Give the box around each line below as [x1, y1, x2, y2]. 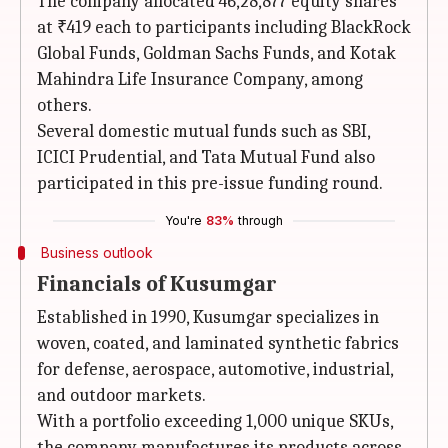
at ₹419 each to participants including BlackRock [37, 17, 411, 38]
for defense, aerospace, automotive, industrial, [37, 359, 393, 380]
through [238, 213, 283, 228]
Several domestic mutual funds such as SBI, [37, 121, 370, 142]
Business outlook [40, 244, 153, 261]
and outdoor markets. [37, 385, 206, 406]
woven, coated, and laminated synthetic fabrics [37, 333, 399, 354]
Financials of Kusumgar [37, 271, 277, 297]
